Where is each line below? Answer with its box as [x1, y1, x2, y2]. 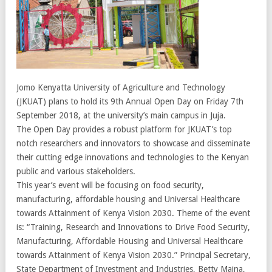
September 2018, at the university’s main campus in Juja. [16, 110, 226, 120]
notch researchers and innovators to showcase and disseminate [16, 138, 250, 148]
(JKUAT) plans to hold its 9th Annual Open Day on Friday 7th [16, 96, 243, 106]
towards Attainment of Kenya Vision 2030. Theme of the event [16, 208, 250, 218]
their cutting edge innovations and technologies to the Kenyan [16, 152, 249, 162]
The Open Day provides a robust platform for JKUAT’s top [16, 124, 232, 134]
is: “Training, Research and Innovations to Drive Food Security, [16, 222, 250, 232]
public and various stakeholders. [16, 166, 135, 176]
